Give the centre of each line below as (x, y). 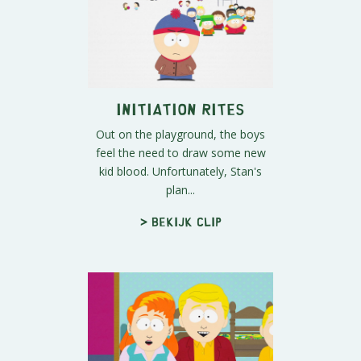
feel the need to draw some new (180, 153)
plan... (180, 190)
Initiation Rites (180, 109)
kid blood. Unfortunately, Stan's (180, 172)
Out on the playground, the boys (180, 135)
